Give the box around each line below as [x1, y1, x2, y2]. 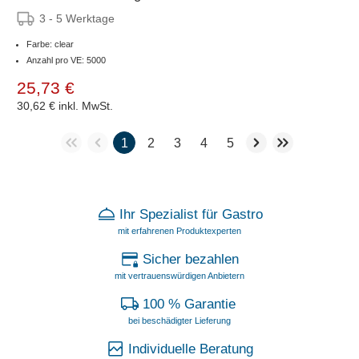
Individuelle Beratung [128, 341, 253, 357]
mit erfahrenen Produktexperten [118, 225, 241, 236]
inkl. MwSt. [58, 99, 113, 112]
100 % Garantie [142, 296, 240, 312]
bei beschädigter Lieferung [128, 315, 231, 325]
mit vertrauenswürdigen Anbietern [115, 270, 244, 280]
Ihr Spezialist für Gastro [119, 206, 263, 222]
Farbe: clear [26, 38, 74, 49]
